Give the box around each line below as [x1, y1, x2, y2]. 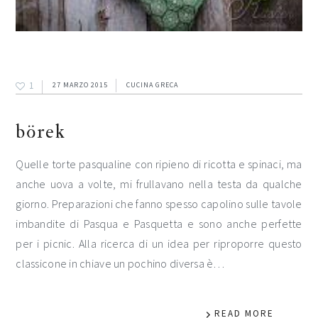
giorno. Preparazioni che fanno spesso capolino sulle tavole [16, 197, 302, 212]
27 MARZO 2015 [53, 80, 109, 90]
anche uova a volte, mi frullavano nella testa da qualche [16, 177, 302, 192]
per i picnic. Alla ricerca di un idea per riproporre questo [16, 236, 302, 251]
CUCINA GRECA [126, 80, 179, 90]
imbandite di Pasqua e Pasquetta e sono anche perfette [16, 216, 302, 231]
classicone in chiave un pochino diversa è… [16, 256, 225, 271]
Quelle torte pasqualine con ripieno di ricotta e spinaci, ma [16, 157, 302, 172]
